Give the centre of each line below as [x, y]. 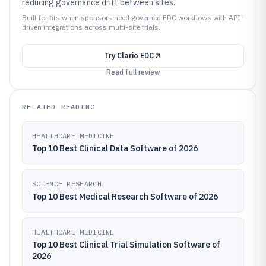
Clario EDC [135, 56]
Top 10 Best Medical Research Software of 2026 [125, 197]
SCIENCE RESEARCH [67, 184]
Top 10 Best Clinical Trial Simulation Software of [126, 245]
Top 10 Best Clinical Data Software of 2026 [115, 148]
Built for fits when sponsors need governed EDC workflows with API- [133, 18]
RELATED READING [58, 107]
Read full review [133, 72]
